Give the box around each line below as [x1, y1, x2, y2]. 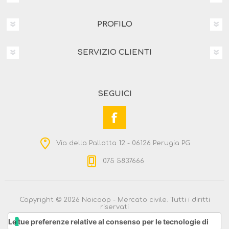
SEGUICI [97, 89, 132, 99]
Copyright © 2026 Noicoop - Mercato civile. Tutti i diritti [19, 196, 210, 204]
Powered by [68, 213, 110, 221]
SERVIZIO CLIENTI [77, 48, 152, 57]
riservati [100, 203, 129, 211]
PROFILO [97, 20, 132, 29]
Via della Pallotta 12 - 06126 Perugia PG [56, 140, 190, 147]
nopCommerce [110, 213, 161, 221]
